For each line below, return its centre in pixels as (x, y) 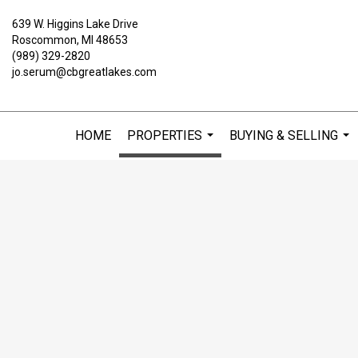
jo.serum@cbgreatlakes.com (84, 72)
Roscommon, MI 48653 (70, 40)
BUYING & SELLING (284, 135)
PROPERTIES (165, 135)
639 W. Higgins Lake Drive (75, 24)
